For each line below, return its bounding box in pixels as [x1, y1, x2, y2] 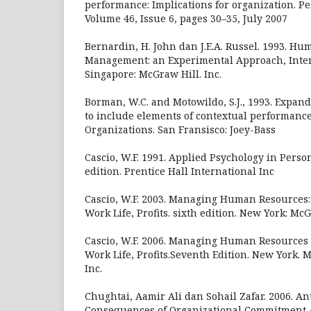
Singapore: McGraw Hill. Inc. [85, 67, 221, 81]
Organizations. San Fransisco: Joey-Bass [85, 122, 276, 136]
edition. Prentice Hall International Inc [85, 164, 274, 178]
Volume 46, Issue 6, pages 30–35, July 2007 [85, 11, 287, 25]
